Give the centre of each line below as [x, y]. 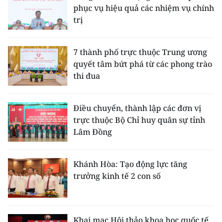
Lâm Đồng [93, 132]
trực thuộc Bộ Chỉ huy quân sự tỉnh [139, 120]
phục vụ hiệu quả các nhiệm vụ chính [144, 8]
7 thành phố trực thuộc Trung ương [140, 52]
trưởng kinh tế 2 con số [117, 176]
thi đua [87, 76]
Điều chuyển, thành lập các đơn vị [137, 108]
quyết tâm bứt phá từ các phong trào [143, 64]
